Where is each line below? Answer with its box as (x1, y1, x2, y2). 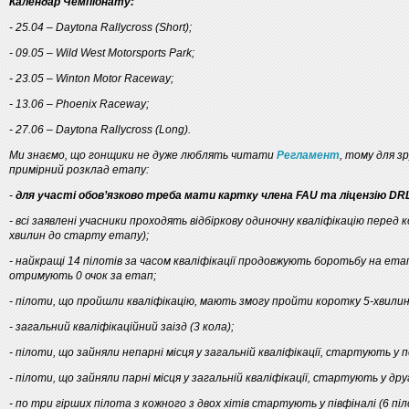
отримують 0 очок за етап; (9, 269, 156, 282)
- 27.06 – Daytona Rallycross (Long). (9, 123, 191, 136)
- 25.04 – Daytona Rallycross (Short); (9, 21, 192, 34)
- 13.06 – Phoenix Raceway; (9, 98, 149, 110)
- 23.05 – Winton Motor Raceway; (9, 72, 173, 85)
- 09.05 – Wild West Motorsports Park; (9, 47, 194, 59)
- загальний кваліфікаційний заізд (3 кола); (9, 320, 234, 333)
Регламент (277, 149, 340, 162)
